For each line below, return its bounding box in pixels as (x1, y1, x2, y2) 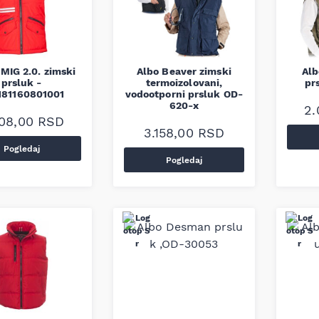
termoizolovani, (145, 77, 223, 88)
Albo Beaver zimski (136, 66, 231, 77)
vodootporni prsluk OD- (125, 88, 243, 100)
